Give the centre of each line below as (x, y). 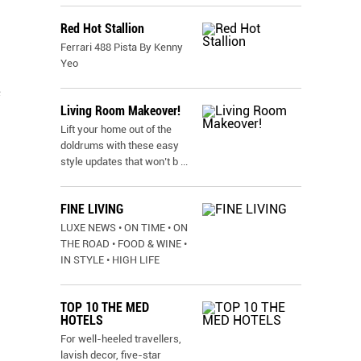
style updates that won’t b (119, 162)
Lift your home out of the (116, 129)
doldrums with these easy (120, 145)
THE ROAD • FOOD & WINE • (124, 244)
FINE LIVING (92, 209)
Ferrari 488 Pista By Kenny (122, 47)
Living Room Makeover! (120, 111)
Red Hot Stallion (102, 29)
